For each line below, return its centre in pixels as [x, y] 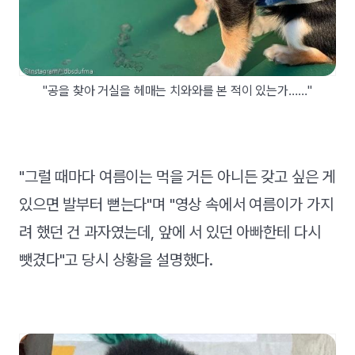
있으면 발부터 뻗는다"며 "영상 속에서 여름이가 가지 [176, 205]
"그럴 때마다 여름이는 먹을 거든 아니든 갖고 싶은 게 [177, 177]
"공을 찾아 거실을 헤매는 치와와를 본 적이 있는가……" [177, 91]
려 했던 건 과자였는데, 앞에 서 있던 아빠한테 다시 [170, 233]
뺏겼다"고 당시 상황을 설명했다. [116, 260]
